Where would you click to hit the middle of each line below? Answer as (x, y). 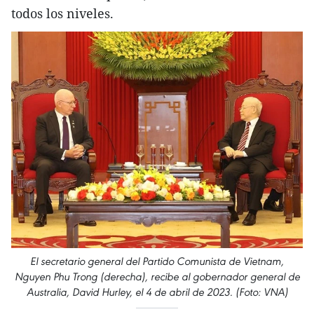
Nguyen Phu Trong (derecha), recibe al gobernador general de (157, 277)
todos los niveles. (62, 14)
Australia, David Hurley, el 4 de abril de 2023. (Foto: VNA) (157, 292)
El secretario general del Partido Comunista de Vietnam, (157, 261)
